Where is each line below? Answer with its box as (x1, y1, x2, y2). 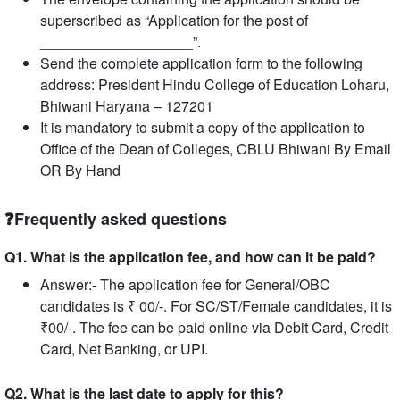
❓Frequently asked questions (4, 207, 227, 230)
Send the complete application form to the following (40, 53, 362, 73)
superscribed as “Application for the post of (40, 10, 308, 30)
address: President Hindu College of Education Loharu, (40, 74, 389, 95)
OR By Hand (40, 160, 121, 180)
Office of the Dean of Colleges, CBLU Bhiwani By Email (40, 138, 391, 159)
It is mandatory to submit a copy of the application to (40, 117, 365, 137)
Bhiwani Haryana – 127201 (40, 96, 213, 116)
